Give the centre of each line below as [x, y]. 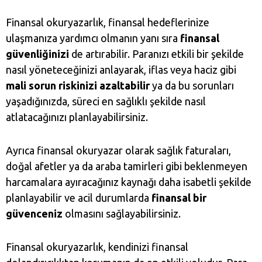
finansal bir [179, 198]
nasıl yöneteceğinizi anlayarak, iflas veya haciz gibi [121, 70]
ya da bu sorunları [192, 86]
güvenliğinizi [39, 54]
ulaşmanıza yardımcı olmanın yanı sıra [93, 38]
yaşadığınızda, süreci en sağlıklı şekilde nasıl [106, 101]
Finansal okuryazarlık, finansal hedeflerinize [108, 23]
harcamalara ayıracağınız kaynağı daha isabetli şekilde [129, 182]
